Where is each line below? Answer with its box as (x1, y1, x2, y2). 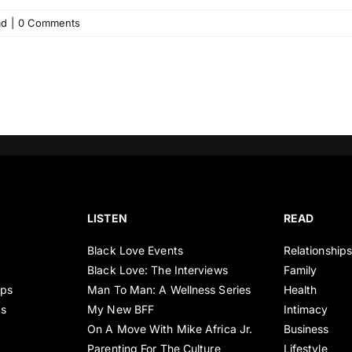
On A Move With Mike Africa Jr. (87, 321, 253, 335)
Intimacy (283, 302, 328, 316)
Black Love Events (87, 243, 183, 257)
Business (283, 321, 329, 335)
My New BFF (87, 302, 155, 316)
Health (283, 282, 317, 296)
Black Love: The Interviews (87, 262, 228, 277)
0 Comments (18, 16, 80, 29)
